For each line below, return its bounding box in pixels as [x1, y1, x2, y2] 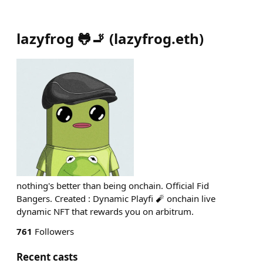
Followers [32, 225, 74, 237]
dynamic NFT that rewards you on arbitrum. [16, 205, 194, 217]
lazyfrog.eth [114, 29, 199, 48]
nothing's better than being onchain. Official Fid [16, 180, 209, 191]
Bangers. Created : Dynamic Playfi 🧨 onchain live [16, 193, 215, 204]
